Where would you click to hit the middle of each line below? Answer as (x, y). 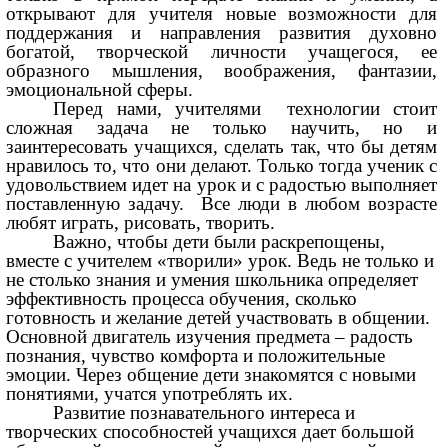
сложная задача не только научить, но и (222, 128)
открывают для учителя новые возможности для (222, 14)
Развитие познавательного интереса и (204, 413)
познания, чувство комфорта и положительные (196, 356)
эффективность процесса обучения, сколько (182, 299)
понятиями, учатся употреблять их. (150, 394)
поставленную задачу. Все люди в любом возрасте (222, 204)
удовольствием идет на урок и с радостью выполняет (222, 185)
